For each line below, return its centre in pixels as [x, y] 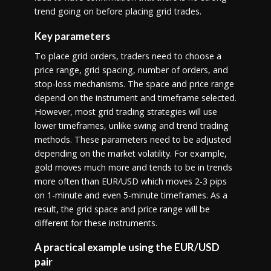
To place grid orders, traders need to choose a [128, 56]
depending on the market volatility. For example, [130, 153]
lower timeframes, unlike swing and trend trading [131, 125]
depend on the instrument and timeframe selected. [135, 97]
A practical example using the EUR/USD [127, 247]
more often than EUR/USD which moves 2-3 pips [130, 181]
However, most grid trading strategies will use [126, 111]
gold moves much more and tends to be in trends [133, 167]
